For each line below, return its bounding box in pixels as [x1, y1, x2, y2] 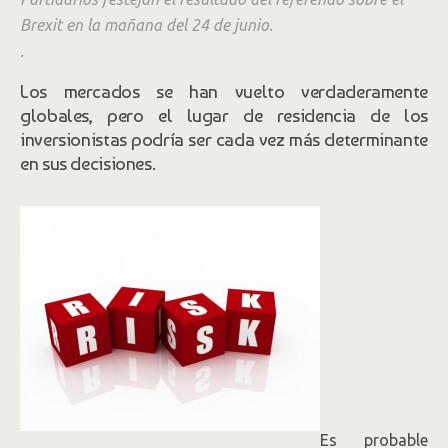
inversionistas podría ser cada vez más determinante [20, 128, 428, 150]
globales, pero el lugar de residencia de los [20, 104, 428, 126]
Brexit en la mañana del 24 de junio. [20, 16, 273, 34]
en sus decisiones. [20, 152, 156, 174]
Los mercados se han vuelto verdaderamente [20, 80, 428, 102]
